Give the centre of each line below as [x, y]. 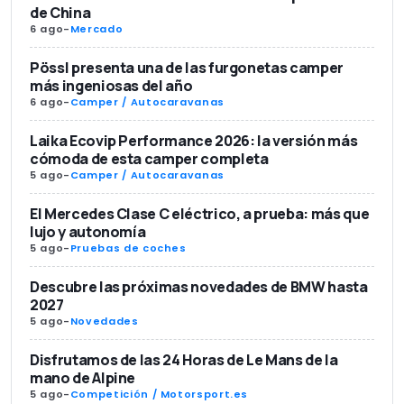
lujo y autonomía [88, 232]
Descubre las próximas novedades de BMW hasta [199, 287]
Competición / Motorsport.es [159, 395]
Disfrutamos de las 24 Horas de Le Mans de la [184, 360]
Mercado [96, 29]
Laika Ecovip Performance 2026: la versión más [194, 141]
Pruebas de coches [128, 248]
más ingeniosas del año [111, 86]
